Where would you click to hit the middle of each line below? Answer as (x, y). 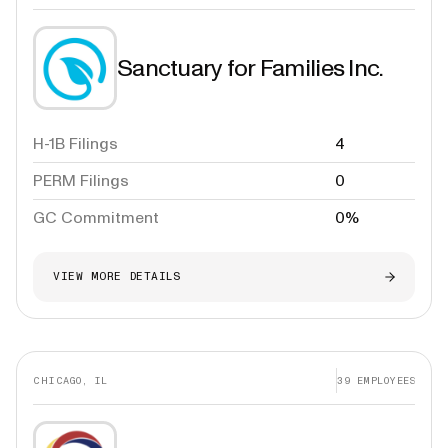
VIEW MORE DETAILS (117, 276)
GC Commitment (96, 217)
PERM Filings (81, 180)
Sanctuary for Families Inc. (250, 67)
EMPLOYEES (382, 380)
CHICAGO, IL (70, 380)
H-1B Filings (75, 143)
